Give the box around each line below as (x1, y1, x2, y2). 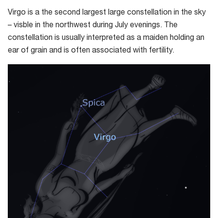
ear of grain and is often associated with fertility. (8, 47, 176, 55)
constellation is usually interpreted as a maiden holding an (8, 35, 204, 43)
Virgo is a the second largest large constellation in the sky (8, 9, 206, 18)
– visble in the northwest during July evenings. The (8, 22, 178, 30)
